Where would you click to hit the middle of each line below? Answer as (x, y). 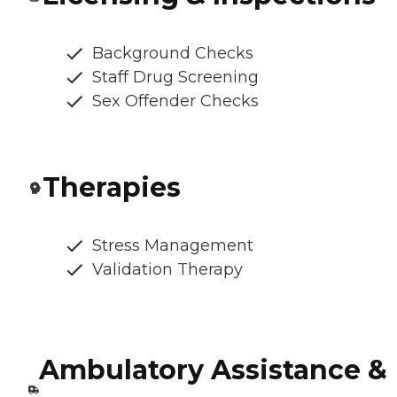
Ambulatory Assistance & (213, 370)
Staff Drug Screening (175, 78)
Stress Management (173, 246)
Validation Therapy (167, 270)
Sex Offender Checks (175, 101)
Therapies (112, 188)
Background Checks (173, 54)
